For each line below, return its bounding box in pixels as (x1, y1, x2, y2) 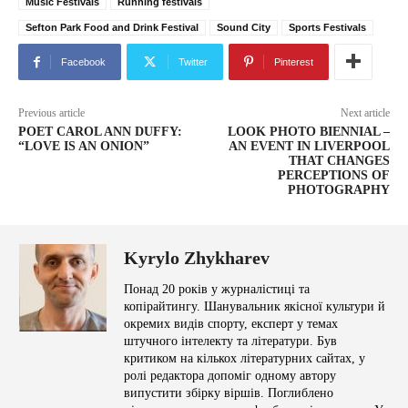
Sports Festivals (289, 22, 366, 34)
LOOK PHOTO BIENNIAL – (227, 125, 390, 139)
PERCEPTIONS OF (277, 168, 390, 183)
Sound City (217, 22, 270, 34)
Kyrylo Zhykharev (124, 248, 270, 269)
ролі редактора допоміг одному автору (124, 369, 336, 383)
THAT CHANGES (288, 154, 390, 168)
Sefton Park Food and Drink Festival (25, 22, 199, 34)
